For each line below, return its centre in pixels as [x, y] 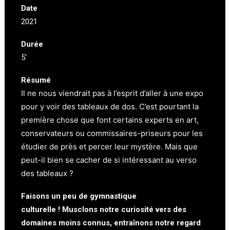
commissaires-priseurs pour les [145, 133]
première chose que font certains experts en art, [110, 120]
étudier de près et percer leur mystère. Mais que [109, 147]
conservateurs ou [54, 133]
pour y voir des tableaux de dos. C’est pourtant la [110, 107]
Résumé [36, 80]
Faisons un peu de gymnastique [79, 196]
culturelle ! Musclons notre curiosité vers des [104, 209]
